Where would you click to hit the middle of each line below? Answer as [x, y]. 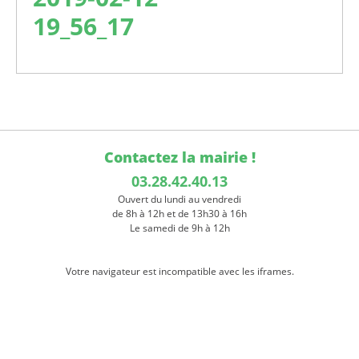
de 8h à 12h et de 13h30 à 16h [179, 214]
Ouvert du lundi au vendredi [179, 200]
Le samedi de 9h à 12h [179, 228]
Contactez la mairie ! [179, 157]
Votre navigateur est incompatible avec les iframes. [179, 272]
